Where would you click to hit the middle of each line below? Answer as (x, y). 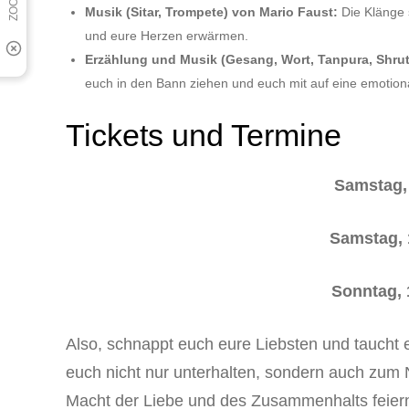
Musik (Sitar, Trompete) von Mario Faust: (211, 11)
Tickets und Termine (204, 135)
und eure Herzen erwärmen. (167, 35)
